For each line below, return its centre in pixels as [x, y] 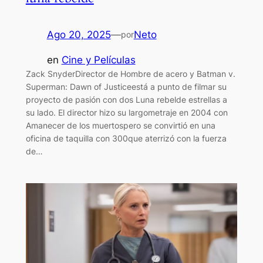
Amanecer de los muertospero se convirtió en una [120, 125]
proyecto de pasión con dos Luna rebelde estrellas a [126, 99]
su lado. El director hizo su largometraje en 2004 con [127, 112]
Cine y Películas [98, 60]
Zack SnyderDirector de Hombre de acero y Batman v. [130, 73]
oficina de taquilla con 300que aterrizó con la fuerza [126, 138]
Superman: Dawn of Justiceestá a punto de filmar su [126, 86]
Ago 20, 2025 [79, 34]
